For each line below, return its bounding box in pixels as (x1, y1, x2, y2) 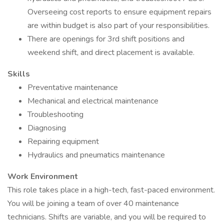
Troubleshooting (27, 109, 83, 120)
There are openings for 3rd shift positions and (27, 33, 184, 44)
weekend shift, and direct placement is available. (27, 47, 194, 58)
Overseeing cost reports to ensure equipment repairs (27, 6, 211, 17)
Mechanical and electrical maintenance (27, 95, 158, 106)
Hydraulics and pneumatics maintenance (27, 149, 165, 160)
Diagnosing (27, 122, 66, 133)
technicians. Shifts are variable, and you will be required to (7, 211, 206, 222)
